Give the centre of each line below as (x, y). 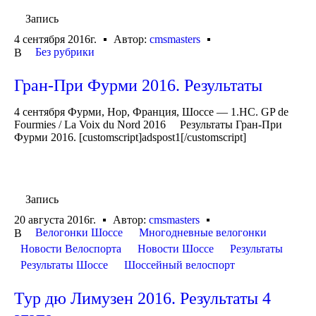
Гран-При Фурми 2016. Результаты (138, 85)
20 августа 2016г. (55, 220)
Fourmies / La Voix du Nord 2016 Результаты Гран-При (148, 124)
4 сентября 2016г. (55, 39)
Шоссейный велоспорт (180, 265)
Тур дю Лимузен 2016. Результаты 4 (142, 299)
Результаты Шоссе (64, 265)
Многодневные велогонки (203, 233)
